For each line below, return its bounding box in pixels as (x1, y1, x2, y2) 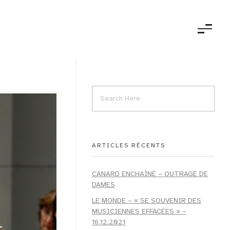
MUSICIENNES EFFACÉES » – (92, 206, 186, 216)
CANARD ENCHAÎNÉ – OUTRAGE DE (92, 169, 208, 178)
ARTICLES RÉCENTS (92, 141, 165, 149)
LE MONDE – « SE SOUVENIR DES (92, 196, 201, 205)
